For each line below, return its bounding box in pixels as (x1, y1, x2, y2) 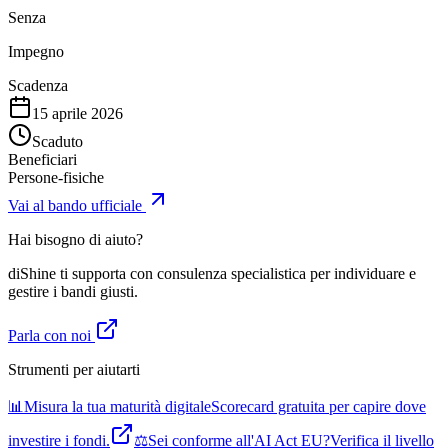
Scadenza (8, 76, 68, 94)
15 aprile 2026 (32, 104, 123, 122)
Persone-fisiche (8, 168, 104, 186)
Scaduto (32, 132, 83, 150)
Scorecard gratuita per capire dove (211, 397, 426, 415)
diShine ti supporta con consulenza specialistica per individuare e (8, 264, 416, 282)
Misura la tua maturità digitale (24, 397, 211, 415)
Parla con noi (8, 326, 95, 344)
